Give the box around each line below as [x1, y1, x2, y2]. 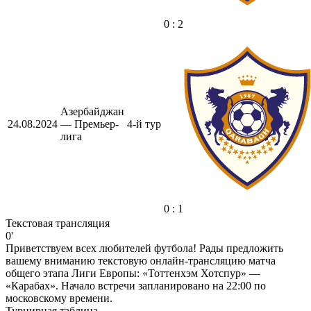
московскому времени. [6, 292, 112, 304]
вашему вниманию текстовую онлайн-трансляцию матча [6, 254, 276, 267]
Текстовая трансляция [6, 217, 110, 229]
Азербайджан [60, 105, 124, 117]
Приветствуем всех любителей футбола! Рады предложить [6, 242, 283, 254]
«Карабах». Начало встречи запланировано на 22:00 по [6, 279, 266, 292]
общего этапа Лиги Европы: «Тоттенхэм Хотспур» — [6, 267, 260, 279]
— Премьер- [60, 117, 119, 130]
